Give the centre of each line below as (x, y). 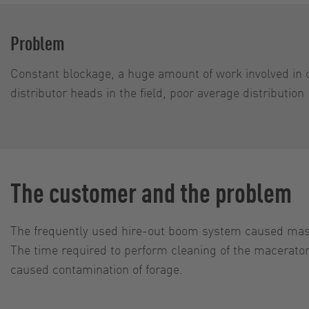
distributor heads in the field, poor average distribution (157, 92)
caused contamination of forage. (97, 268)
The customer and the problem (151, 191)
